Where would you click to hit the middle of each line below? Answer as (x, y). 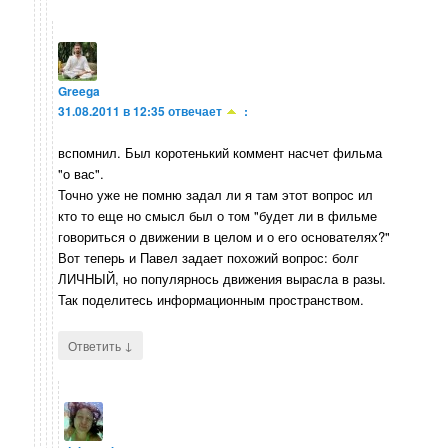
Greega (79, 90)
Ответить (96, 346)
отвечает (195, 110)
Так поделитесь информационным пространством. (211, 300)
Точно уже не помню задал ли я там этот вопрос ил (216, 195)
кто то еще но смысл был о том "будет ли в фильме (218, 216)
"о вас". (81, 174)
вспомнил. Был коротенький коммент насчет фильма (220, 153)
